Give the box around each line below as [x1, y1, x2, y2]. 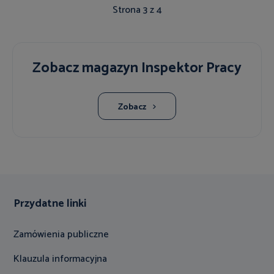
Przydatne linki [13, 194, 86, 213]
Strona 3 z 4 [112, 2, 162, 18]
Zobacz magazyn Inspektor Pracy [32, 56, 242, 80]
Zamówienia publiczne [13, 226, 109, 243]
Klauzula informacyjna [13, 251, 107, 267]
